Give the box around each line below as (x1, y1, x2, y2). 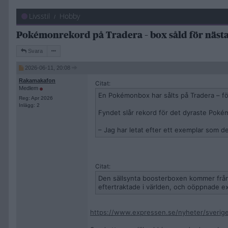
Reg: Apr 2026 (19, 95, 53, 101)
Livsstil (29, 11, 50, 21)
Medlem (19, 85, 40, 91)
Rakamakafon (19, 77, 55, 83)
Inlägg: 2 (19, 102, 40, 108)
